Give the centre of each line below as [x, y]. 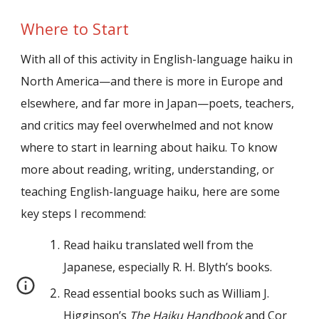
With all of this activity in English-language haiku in [157, 59]
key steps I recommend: [84, 213]
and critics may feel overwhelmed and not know [147, 125]
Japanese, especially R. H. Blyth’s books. [168, 267]
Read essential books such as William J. [167, 294]
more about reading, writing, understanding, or [148, 169]
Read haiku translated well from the [159, 245]
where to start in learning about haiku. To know [149, 147]
